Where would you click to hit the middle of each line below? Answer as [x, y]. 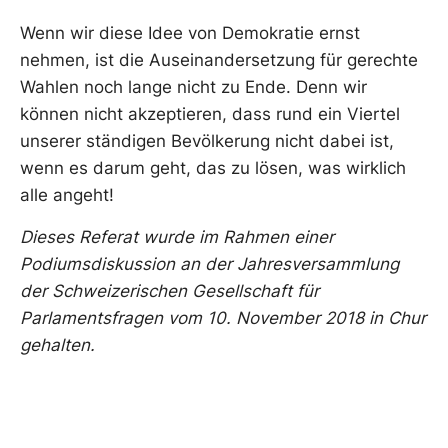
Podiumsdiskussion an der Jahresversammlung [209, 263]
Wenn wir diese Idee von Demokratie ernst [190, 33]
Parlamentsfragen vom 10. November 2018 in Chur [223, 317]
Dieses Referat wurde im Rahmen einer [177, 236]
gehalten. [57, 344]
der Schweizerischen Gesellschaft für [169, 290]
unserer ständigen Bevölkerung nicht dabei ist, [207, 141]
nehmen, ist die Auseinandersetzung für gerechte [219, 60]
